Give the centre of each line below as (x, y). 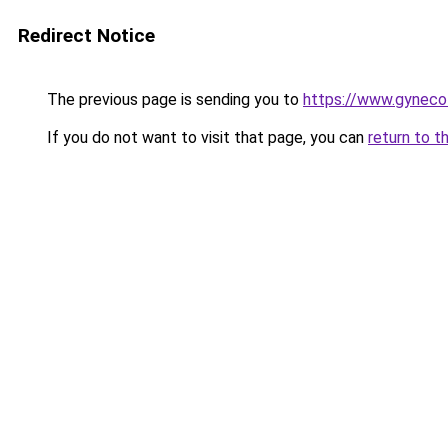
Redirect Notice (86, 35)
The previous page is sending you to (173, 99)
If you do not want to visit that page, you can (205, 137)
